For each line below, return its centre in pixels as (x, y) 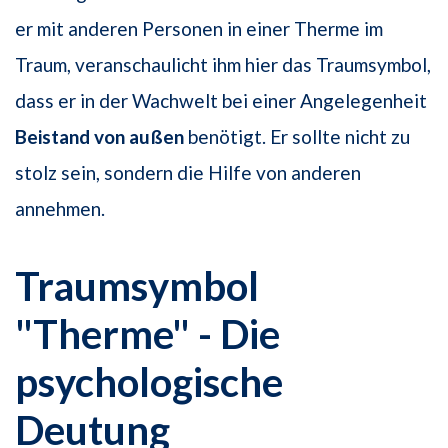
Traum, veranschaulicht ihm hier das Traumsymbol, (223, 65)
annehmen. (60, 209)
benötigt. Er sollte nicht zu (297, 137)
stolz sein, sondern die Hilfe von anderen (188, 173)
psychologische (149, 382)
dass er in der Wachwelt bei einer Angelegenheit (221, 101)
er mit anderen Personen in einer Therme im (199, 29)
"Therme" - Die (147, 334)
